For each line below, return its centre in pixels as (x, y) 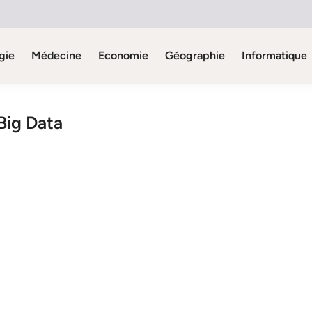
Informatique (274, 55)
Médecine (56, 55)
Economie (123, 55)
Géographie (195, 55)
